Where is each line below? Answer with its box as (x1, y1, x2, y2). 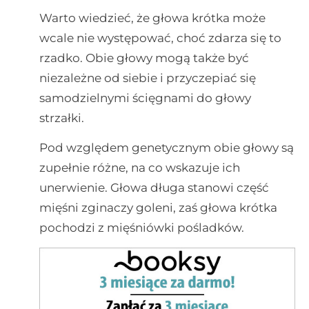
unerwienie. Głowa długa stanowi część (39, 180, 269, 195)
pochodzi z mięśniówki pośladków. (39, 220, 244, 235)
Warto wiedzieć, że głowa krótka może (39, 10, 266, 25)
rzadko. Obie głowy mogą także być (39, 50, 249, 65)
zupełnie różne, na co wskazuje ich (39, 160, 240, 175)
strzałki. (39, 110, 84, 125)
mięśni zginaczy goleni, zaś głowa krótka (39, 200, 277, 215)
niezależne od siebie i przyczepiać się (39, 70, 256, 85)
